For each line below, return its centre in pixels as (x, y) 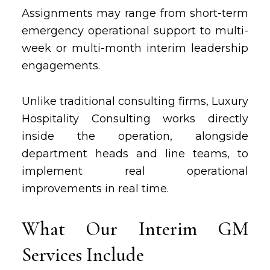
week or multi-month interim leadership (135, 48)
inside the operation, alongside (135, 136)
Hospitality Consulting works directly (135, 119)
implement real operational (135, 171)
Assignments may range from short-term (135, 13)
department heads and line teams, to (135, 154)
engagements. (61, 66)
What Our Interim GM (135, 229)
